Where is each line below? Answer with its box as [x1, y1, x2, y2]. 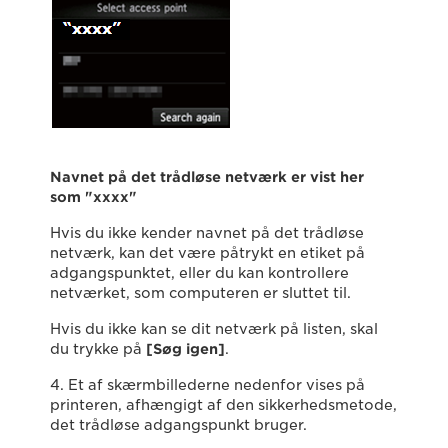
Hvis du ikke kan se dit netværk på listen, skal [50, 321, 378, 337]
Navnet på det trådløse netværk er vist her [50, 169, 364, 185]
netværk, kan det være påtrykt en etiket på [50, 245, 365, 261]
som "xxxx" [50, 189, 137, 205]
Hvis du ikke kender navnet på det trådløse [50, 225, 364, 241]
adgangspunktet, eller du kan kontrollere [50, 265, 349, 281]
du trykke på [50, 341, 146, 357]
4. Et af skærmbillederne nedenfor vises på [50, 377, 365, 393]
